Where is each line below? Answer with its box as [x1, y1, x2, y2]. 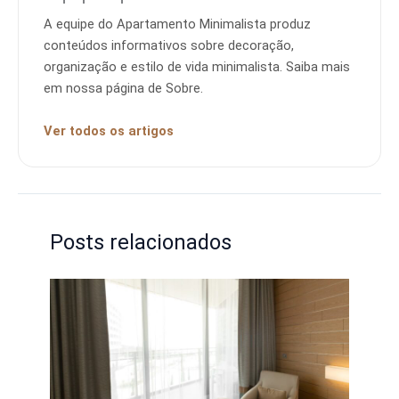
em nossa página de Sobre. [44, 80, 203, 97]
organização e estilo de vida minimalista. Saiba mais [44, 59, 350, 76]
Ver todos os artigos [44, 122, 174, 139]
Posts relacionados [50, 230, 232, 256]
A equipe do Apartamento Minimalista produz [44, 16, 311, 33]
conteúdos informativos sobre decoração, [44, 37, 294, 54]
